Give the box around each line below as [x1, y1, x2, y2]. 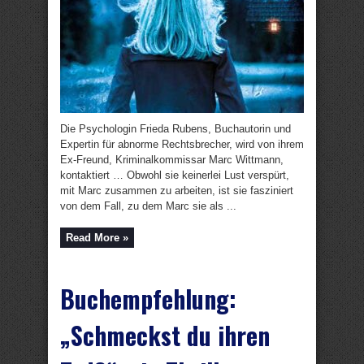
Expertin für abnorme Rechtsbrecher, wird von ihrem [60, 138, 304, 150]
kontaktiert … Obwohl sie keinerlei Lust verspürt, [60, 169, 289, 181]
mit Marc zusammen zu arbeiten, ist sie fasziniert [60, 184, 293, 197]
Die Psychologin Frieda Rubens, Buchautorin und [60, 123, 291, 135]
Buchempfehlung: [60, 280, 236, 317]
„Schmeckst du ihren [60, 317, 270, 353]
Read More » [66, 232, 128, 244]
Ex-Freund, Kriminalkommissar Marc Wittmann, [60, 154, 284, 166]
